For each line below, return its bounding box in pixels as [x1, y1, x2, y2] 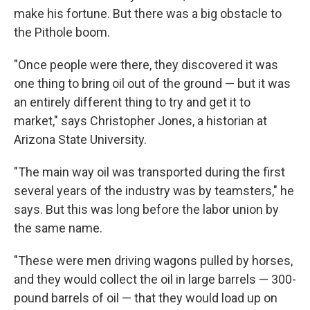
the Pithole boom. [14, 25, 110, 40]
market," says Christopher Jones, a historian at [14, 113, 267, 129]
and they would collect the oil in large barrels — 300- [14, 272, 296, 287]
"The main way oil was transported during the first [14, 165, 285, 180]
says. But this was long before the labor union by [14, 202, 279, 217]
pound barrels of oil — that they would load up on [14, 291, 277, 306]
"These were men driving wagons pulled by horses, [14, 253, 293, 268]
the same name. [14, 221, 102, 236]
